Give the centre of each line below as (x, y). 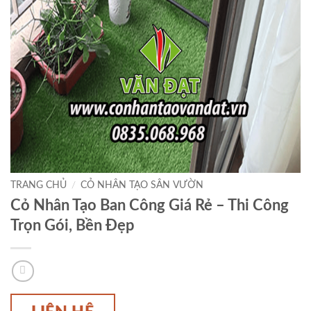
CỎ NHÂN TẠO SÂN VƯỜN (142, 186)
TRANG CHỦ (39, 186)
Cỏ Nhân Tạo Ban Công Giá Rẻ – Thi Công (150, 206)
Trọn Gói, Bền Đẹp (73, 226)
